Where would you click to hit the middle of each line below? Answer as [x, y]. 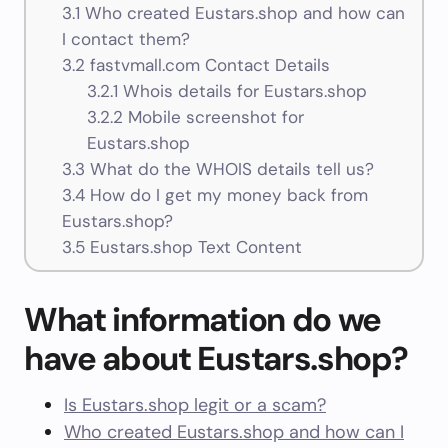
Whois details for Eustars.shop [243, 91]
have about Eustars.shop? [216, 358]
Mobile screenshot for [214, 117]
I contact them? [125, 39]
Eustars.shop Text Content [193, 247]
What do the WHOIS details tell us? [229, 169]
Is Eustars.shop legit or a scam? [195, 405]
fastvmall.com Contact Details [207, 65]
